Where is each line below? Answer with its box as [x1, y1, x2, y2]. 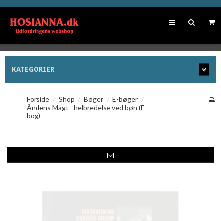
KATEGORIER [12, 65, 54, 73]
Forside [26, 94, 49, 103]
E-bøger [112, 94, 138, 103]
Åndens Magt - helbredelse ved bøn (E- [26, 103, 147, 111]
